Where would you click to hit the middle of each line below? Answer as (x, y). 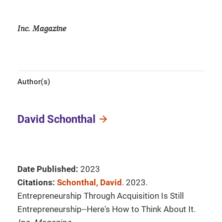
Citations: (36, 182)
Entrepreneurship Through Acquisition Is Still (101, 196)
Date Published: (48, 169)
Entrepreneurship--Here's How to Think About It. (107, 209)
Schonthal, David (89, 182)
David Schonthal (56, 119)
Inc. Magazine (42, 29)
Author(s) (34, 82)
